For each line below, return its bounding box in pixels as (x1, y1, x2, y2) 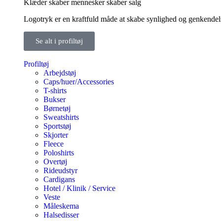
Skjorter (43, 130, 68, 139)
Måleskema (43, 201, 79, 210)
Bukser (43, 95, 66, 104)
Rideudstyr (43, 166, 77, 175)
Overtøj (43, 157, 67, 166)
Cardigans (43, 175, 75, 184)
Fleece (43, 139, 64, 148)
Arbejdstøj (43, 68, 76, 77)
